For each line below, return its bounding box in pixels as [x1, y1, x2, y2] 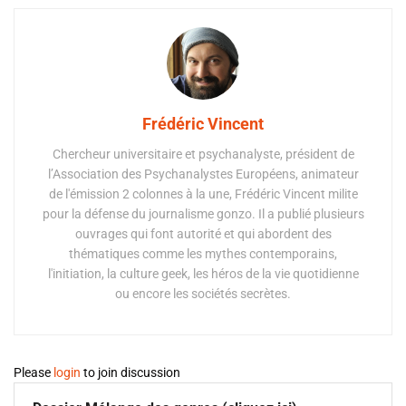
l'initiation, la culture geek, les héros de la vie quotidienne [47, 266, 359, 282]
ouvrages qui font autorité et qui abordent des [74, 227, 332, 242]
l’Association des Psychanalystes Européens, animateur [47, 167, 359, 182]
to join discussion [81, 365, 180, 381]
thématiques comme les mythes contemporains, [69, 246, 337, 262]
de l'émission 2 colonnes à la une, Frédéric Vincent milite [48, 187, 358, 202]
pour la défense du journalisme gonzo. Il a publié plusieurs [42, 207, 364, 222]
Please [14, 365, 53, 381]
